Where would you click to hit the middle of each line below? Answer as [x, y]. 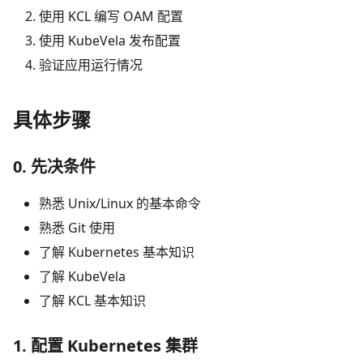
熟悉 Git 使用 [77, 228]
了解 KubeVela [82, 277]
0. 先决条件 [54, 167]
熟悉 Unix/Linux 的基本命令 [120, 204]
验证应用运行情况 [91, 65]
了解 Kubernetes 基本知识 [117, 252]
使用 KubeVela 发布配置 [110, 41]
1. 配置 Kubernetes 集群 [105, 346]
